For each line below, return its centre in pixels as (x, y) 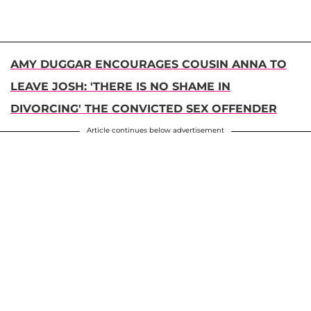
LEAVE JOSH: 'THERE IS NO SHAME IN (120, 86)
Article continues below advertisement (155, 130)
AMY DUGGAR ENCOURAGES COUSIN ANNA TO (149, 64)
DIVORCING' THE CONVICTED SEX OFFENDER (144, 108)
